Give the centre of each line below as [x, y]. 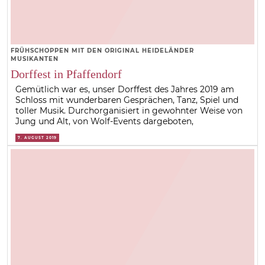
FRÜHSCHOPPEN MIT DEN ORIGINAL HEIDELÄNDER [102, 50]
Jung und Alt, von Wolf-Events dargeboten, [105, 121]
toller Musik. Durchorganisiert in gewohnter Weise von [129, 110]
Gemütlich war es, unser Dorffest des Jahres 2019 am [125, 89]
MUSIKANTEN [34, 59]
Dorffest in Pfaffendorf [66, 74]
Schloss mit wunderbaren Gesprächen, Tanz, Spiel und [127, 100]
